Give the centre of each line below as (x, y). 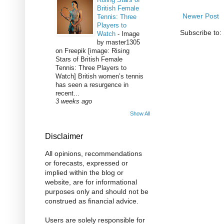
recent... (67, 93)
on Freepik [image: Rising (92, 50)
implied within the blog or (84, 173)
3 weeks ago (74, 101)
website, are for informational (91, 182)
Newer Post (201, 16)
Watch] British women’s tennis (99, 76)
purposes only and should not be (97, 192)
